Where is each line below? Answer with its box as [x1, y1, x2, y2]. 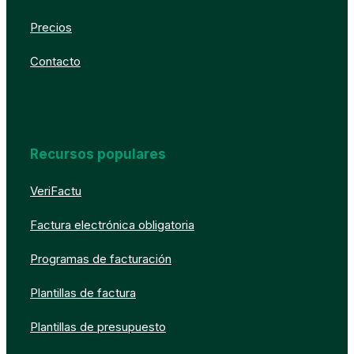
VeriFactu [30, 183, 81, 199]
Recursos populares [30, 146, 166, 163]
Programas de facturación [30, 251, 171, 267]
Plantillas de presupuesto [30, 319, 166, 335]
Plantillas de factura [30, 285, 136, 301]
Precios [30, 20, 72, 36]
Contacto [30, 54, 81, 70]
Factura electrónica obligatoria [30, 217, 194, 233]
